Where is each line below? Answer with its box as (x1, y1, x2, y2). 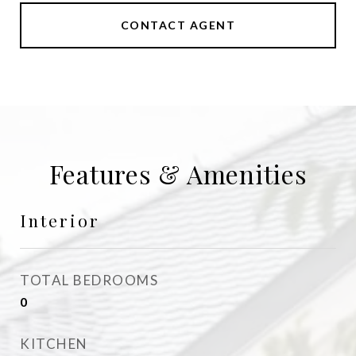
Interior (20, 209, 100, 231)
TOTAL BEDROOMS (20, 272, 158, 288)
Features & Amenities (48, 157, 308, 191)
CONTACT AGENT (120, 18, 236, 32)
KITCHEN (20, 335, 88, 352)
